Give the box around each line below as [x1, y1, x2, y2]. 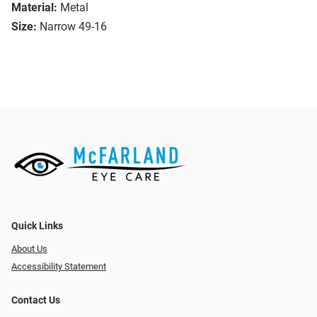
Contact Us [11, 294, 60, 306]
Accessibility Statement [11, 260, 106, 272]
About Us [11, 243, 47, 255]
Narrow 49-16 [40, 20, 107, 34]
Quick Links [11, 220, 63, 233]
